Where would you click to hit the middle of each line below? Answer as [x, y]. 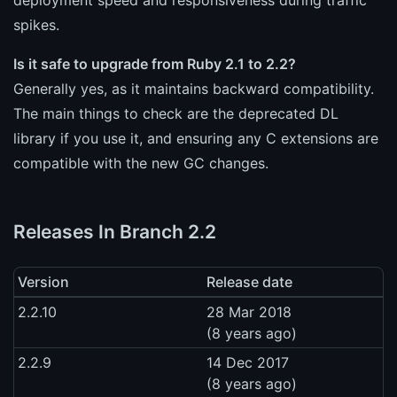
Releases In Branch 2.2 [115, 231]
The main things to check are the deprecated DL [176, 113]
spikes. [36, 24]
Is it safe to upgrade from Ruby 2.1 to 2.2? [155, 63]
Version [43, 281]
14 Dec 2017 [248, 362]
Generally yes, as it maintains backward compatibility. [194, 88]
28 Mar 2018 [249, 311]
